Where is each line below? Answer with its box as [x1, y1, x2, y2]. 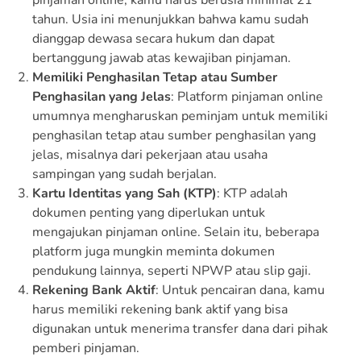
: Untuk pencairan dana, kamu [156, 280, 325, 299]
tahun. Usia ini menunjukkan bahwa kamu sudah [32, 10, 309, 28]
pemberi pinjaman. [32, 338, 139, 357]
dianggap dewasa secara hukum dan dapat [32, 29, 275, 48]
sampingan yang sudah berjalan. [32, 164, 217, 183]
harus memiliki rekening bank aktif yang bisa [32, 300, 288, 318]
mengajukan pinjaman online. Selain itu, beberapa [32, 222, 319, 241]
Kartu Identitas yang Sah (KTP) [32, 184, 217, 202]
